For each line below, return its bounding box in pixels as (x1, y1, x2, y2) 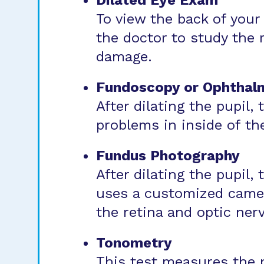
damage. (96, 48, 152, 65)
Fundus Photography (96, 147, 240, 164)
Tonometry (96, 235, 172, 251)
